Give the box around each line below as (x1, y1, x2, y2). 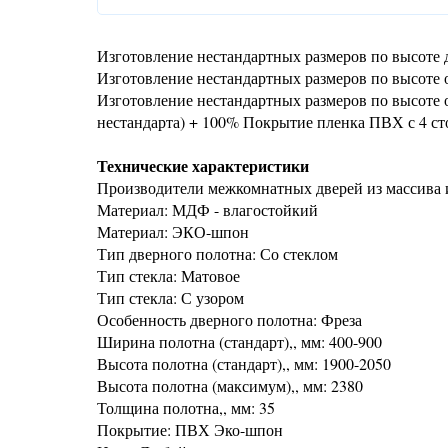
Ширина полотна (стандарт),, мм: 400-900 (97, 331, 382, 352)
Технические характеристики (97, 154, 309, 177)
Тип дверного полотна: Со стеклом (97, 243, 338, 264)
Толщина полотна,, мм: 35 (97, 397, 275, 418)
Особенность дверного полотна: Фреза (97, 309, 362, 330)
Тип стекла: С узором (97, 287, 244, 308)
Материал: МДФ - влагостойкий (97, 199, 318, 220)
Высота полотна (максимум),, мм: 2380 (97, 375, 363, 396)
